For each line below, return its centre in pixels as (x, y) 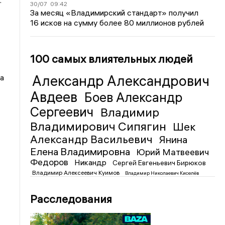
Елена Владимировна (81, 151)
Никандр (92, 162)
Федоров (50, 162)
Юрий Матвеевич (173, 152)
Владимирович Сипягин (100, 126)
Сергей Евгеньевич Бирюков (159, 163)
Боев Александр (134, 97)
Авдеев (55, 97)
